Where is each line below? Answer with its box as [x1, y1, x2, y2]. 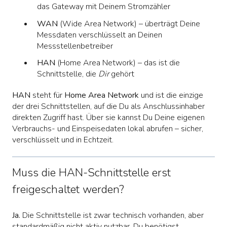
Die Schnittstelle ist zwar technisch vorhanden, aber [20, 209, 204, 221]
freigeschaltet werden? [12, 182, 124, 198]
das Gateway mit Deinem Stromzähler [37, 1, 170, 13]
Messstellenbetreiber [37, 40, 113, 52]
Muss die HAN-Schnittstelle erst [12, 165, 171, 181]
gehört [109, 68, 134, 80]
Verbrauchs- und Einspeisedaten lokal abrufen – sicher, [12, 123, 203, 134]
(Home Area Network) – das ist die [55, 57, 180, 68]
